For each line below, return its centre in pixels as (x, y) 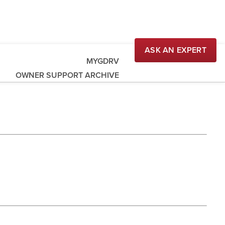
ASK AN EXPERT (176, 50)
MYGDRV (102, 61)
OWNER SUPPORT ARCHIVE (67, 75)
